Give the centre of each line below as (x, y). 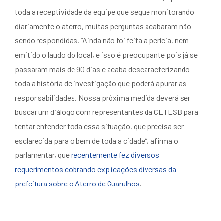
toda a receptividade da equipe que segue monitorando (105, 12)
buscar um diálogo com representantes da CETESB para (107, 112)
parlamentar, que (43, 155)
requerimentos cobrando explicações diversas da (95, 169)
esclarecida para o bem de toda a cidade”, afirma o (96, 140)
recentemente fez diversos (115, 155)
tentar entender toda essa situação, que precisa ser (99, 126)
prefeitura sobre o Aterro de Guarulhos (77, 183)
